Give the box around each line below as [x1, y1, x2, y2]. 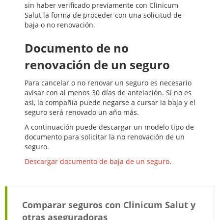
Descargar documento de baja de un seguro [25, 157, 169, 166]
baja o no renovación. [25, 20, 95, 30]
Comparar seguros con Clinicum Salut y [22, 199, 195, 211]
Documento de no [25, 40, 129, 56]
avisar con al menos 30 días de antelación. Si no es [25, 88, 192, 98]
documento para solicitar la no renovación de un [25, 132, 185, 142]
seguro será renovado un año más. [25, 108, 139, 117]
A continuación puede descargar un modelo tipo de [25, 122, 194, 132]
